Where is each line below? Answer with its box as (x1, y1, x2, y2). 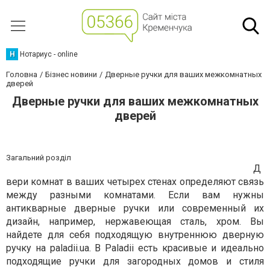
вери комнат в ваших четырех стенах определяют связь (6, 176, 264, 187)
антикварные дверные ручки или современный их (6, 202, 264, 214)
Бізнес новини (45, 70, 97, 79)
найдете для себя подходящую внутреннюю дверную (6, 229, 264, 240)
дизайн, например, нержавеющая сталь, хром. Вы (6, 216, 264, 227)
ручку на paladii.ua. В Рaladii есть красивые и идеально (6, 242, 264, 254)
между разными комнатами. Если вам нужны (6, 189, 264, 201)
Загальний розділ (6, 153, 71, 162)
